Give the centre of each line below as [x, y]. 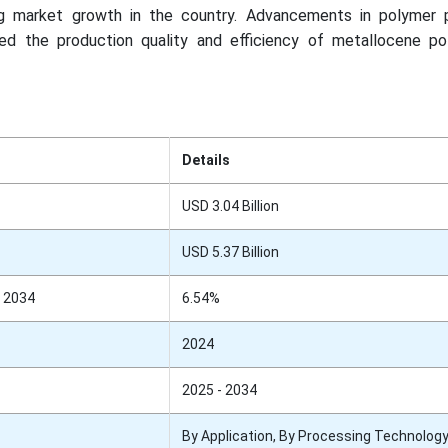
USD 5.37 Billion [230, 252]
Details [205, 160]
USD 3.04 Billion [230, 206]
